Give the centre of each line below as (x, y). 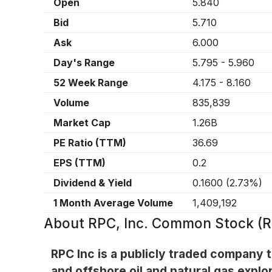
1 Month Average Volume (113, 203)
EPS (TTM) (80, 163)
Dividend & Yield (93, 183)
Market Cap (82, 123)
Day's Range (84, 63)
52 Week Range (91, 83)
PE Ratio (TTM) (90, 143)
